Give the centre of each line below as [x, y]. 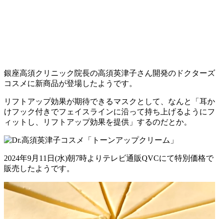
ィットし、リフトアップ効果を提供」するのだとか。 [98, 122]
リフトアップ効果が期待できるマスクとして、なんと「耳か [109, 101]
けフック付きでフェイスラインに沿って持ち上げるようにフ [109, 111]
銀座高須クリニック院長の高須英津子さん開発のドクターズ [109, 73]
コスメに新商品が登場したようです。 [70, 83]
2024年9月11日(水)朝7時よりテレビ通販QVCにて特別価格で [109, 158]
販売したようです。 [39, 168]
